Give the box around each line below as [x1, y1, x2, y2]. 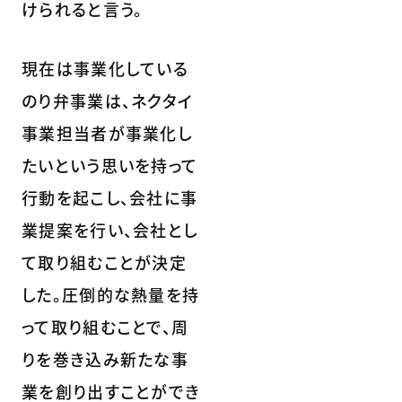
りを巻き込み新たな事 [22, 346, 189, 371]
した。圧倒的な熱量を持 [22, 282, 200, 306]
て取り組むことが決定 [22, 249, 187, 274]
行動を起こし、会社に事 [22, 185, 198, 209]
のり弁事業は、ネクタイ [22, 88, 194, 112]
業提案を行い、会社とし [22, 217, 198, 241]
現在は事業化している [22, 56, 188, 80]
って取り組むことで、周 [22, 314, 189, 338]
